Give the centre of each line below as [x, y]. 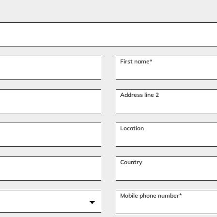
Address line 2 [139, 95]
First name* [136, 61]
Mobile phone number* [151, 195]
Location [132, 128]
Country [131, 162]
